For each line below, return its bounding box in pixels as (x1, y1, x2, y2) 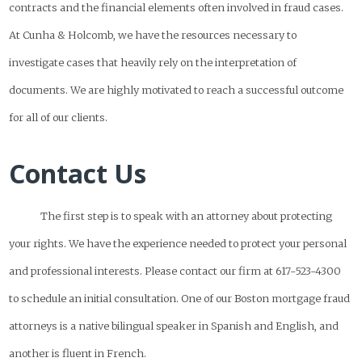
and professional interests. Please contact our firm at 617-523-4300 (9, 263, 342, 277)
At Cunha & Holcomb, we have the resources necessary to (9, 27, 297, 41)
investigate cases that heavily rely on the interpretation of (9, 55, 297, 69)
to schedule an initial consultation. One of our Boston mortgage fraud (9, 291, 351, 305)
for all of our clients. (9, 110, 108, 124)
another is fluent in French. (9, 346, 147, 360)
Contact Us (9, 155, 147, 191)
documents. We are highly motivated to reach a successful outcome (9, 82, 344, 96)
